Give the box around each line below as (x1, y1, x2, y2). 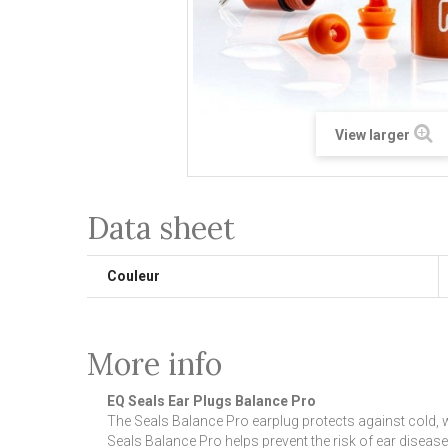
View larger (335, 126, 411, 143)
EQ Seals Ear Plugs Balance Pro (107, 392, 316, 409)
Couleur (107, 267, 160, 284)
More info (87, 344, 222, 383)
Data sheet (87, 208, 235, 247)
